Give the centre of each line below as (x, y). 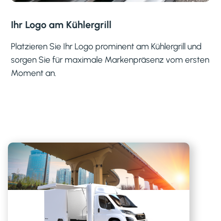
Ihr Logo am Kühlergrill (61, 24)
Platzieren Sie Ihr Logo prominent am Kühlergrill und (107, 46)
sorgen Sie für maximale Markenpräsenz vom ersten (110, 59)
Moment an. (34, 73)
